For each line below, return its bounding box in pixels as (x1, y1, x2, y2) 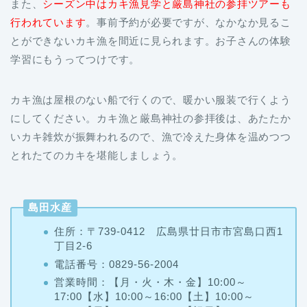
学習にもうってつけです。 (10, 53, 140, 65)
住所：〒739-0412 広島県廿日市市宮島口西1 (53, 225, 283, 238)
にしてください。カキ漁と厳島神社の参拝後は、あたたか (10, 112, 291, 124)
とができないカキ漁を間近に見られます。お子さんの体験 (10, 35, 291, 47)
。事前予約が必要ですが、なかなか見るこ (86, 16, 291, 28)
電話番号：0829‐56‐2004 (53, 258, 179, 270)
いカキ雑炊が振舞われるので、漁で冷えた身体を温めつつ (10, 131, 291, 143)
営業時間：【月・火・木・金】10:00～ (53, 276, 247, 288)
